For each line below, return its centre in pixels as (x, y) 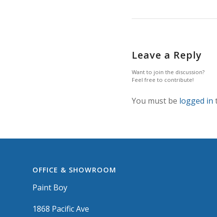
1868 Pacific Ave (61, 209)
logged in (196, 101)
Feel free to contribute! (163, 79)
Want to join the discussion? (168, 72)
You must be (155, 101)
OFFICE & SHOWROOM (74, 170)
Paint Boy (50, 188)
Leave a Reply (167, 55)
